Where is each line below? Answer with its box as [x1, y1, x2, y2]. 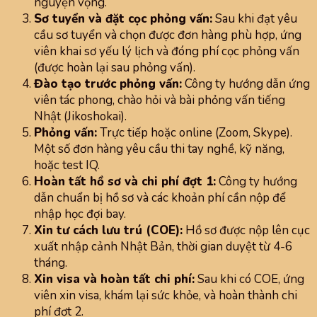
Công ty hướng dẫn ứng [182, 76, 310, 93]
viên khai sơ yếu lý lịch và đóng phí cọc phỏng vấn [34, 43, 299, 60]
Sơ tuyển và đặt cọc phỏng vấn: [34, 11, 212, 28]
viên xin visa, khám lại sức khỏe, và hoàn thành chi [34, 287, 297, 304]
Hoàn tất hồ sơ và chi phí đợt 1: [34, 173, 216, 190]
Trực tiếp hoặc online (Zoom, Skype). [97, 125, 292, 142]
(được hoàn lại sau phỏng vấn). [34, 59, 195, 76]
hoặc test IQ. [34, 157, 100, 174]
